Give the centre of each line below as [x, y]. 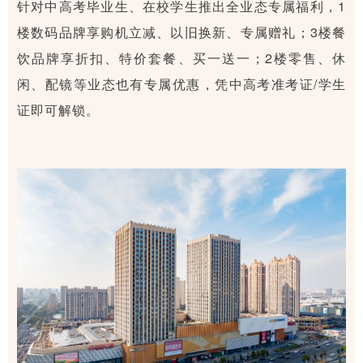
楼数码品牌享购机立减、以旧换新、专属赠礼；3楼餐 [181, 32]
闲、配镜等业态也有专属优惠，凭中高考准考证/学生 [181, 83]
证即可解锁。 [58, 109]
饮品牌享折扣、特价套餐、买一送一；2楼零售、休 [181, 58]
